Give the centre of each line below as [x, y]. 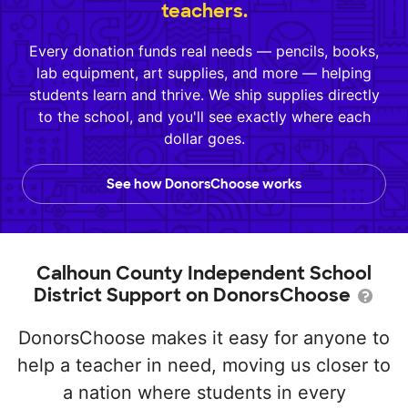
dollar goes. [204, 138]
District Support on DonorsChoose [194, 295]
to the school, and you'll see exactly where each [204, 117]
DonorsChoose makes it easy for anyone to [204, 338]
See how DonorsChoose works [204, 184]
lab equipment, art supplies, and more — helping [204, 73]
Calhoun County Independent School [204, 273]
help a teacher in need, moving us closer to [204, 365]
